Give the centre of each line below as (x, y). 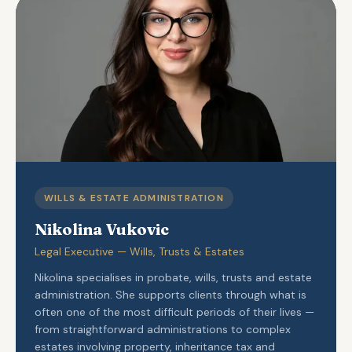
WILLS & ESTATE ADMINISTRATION (134, 198)
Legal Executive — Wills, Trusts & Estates (139, 251)
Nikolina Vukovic (102, 229)
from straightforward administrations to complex (163, 329)
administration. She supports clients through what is (170, 295)
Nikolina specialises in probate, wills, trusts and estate (173, 277)
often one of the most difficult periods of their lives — (174, 312)
